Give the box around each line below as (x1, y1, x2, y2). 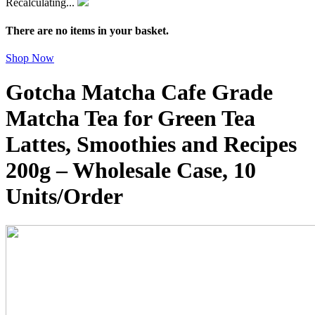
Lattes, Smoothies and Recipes (6, 131, 297, 157)
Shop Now (6, 51, 54, 64)
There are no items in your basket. (6, 24, 169, 37)
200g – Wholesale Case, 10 (6, 157, 256, 184)
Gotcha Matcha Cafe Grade (6, 79, 273, 105)
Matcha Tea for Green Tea (6, 105, 255, 131)
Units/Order (6, 184, 123, 210)
